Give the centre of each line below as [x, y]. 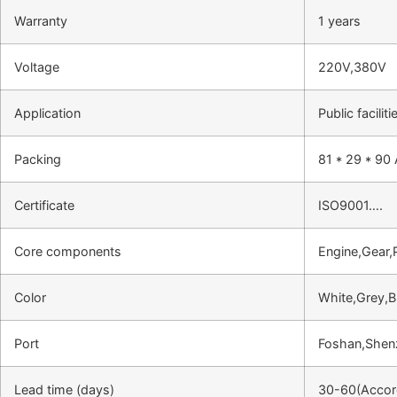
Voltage [37, 67]
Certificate [44, 206]
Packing [38, 160]
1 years [339, 21]
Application [47, 113]
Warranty [41, 21]
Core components [68, 252]
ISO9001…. [350, 206]
